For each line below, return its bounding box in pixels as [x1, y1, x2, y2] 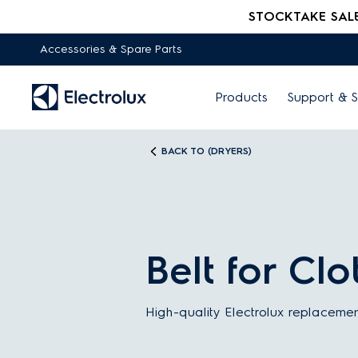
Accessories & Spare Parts [40, 42, 182, 56]
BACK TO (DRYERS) [161, 145, 252, 157]
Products [215, 89, 268, 105]
